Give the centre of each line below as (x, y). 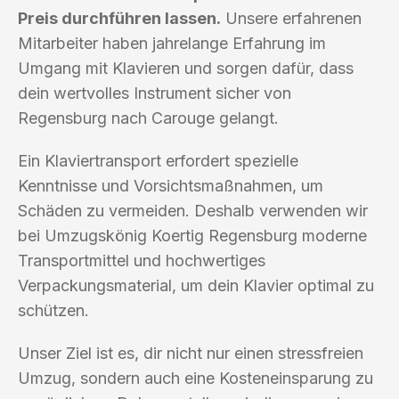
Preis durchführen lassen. (119, 18)
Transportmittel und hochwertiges (142, 260)
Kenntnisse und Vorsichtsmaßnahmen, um (171, 185)
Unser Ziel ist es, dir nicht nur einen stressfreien (191, 353)
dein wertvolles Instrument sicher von (155, 93)
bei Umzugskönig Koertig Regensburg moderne (192, 235)
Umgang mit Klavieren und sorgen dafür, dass (186, 68)
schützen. (53, 310)
